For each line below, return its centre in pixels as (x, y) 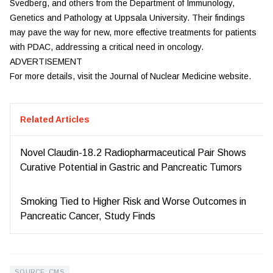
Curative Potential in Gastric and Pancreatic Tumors (131, 167)
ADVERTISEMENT (46, 62)
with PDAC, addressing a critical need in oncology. (107, 47)
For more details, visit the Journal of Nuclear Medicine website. (130, 76)
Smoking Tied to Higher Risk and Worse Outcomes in (133, 201)
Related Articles (55, 119)
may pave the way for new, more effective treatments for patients (133, 32)
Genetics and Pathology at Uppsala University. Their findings (127, 18)
